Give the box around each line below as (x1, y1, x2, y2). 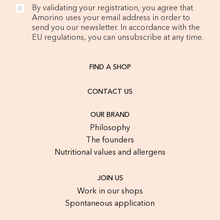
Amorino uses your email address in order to (32, 14, 190, 23)
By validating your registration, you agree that (32, 4, 193, 13)
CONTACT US (87, 88, 133, 96)
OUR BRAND (90, 111, 130, 119)
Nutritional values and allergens (55, 149, 165, 157)
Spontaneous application (65, 200, 155, 208)
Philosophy (90, 124, 130, 133)
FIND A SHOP (89, 64, 131, 71)
